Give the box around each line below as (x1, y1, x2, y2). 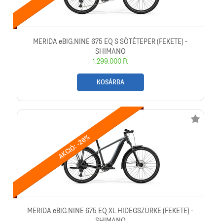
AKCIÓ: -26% (57, 133, 92, 161)
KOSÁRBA (96, 78, 124, 87)
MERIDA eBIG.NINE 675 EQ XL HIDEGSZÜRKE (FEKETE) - (27, 205, 194, 216)
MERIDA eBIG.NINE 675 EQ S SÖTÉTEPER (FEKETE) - (33, 37, 188, 47)
